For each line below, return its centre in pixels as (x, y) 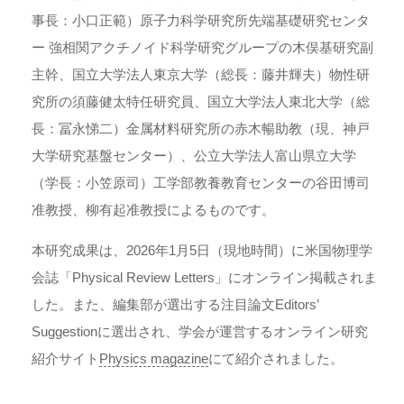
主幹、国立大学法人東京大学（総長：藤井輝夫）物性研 (201, 74)
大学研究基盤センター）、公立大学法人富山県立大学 (194, 155)
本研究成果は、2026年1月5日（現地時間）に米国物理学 (202, 250)
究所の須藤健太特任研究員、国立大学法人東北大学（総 (201, 101)
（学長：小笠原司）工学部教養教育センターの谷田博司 (201, 182)
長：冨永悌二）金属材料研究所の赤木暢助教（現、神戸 (201, 128)
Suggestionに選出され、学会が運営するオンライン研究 (200, 331)
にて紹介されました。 (276, 358)
